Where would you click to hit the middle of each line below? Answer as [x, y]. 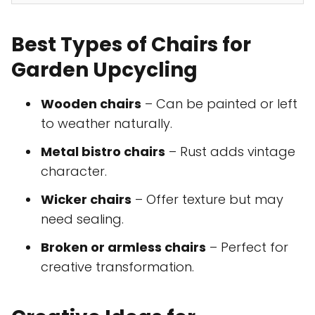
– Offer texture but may [207, 200]
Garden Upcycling [104, 70]
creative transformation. [117, 267]
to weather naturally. [107, 124]
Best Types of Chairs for [131, 45]
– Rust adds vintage [230, 152]
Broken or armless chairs [123, 247]
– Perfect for [247, 247]
